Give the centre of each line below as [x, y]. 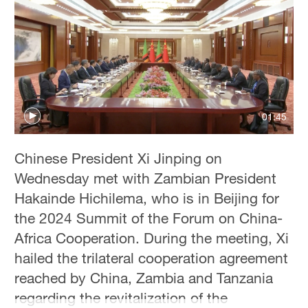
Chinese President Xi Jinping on [119, 158]
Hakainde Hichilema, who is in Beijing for [147, 198]
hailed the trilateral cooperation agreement [152, 257]
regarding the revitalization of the [121, 297]
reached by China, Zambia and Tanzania [144, 277]
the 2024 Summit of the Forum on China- [149, 218]
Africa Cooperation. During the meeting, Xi [152, 238]
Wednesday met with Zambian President [146, 178]
